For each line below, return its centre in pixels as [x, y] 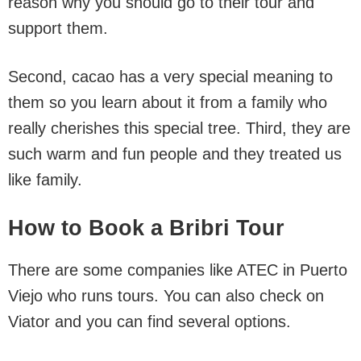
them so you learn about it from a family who [168, 102]
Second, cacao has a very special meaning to [170, 77]
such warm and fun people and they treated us [175, 154]
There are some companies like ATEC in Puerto [178, 270]
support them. [58, 28]
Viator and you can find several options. [149, 322]
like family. [45, 180]
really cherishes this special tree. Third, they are [179, 128]
